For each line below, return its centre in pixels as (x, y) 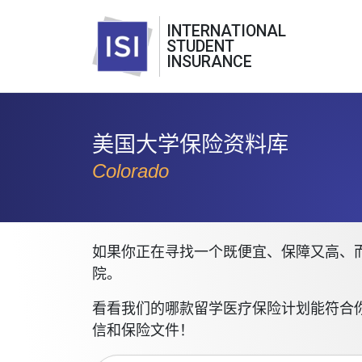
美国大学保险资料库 (190, 144)
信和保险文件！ (143, 330)
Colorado (130, 171)
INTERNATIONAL (226, 31)
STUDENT (200, 46)
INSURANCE (209, 61)
